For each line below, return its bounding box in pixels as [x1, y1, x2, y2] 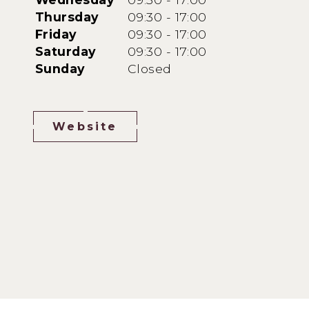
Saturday [35, 44, 97, 59]
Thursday [35, 10, 99, 25]
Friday [35, 27, 77, 42]
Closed [128, 61, 172, 77]
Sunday [35, 61, 86, 77]
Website [52, 120, 118, 134]
